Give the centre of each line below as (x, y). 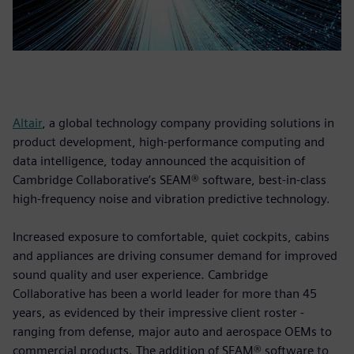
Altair (27, 122)
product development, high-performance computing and (169, 141)
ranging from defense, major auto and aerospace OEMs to (172, 331)
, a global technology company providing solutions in (188, 122)
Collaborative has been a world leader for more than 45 (165, 293)
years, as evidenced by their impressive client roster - (158, 312)
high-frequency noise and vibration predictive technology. (171, 198)
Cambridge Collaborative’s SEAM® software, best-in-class (169, 179)
